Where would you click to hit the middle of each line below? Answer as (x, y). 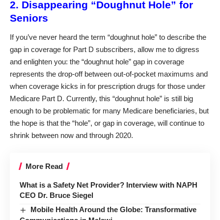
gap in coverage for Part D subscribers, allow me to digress (105, 49)
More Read (44, 166)
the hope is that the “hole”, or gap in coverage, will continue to (107, 123)
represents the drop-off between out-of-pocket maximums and (109, 74)
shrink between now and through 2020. (71, 135)
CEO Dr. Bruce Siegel (56, 195)
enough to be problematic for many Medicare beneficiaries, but (109, 111)
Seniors (29, 18)
